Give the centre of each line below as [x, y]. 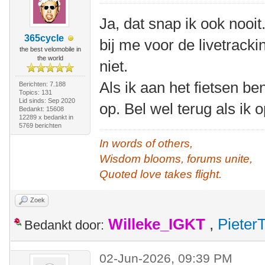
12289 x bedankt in [46, 117]
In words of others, [146, 143]
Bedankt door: [64, 225]
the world [50, 58]
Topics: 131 [35, 92]
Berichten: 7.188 [42, 84]
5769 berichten [40, 125]
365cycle [44, 38]
